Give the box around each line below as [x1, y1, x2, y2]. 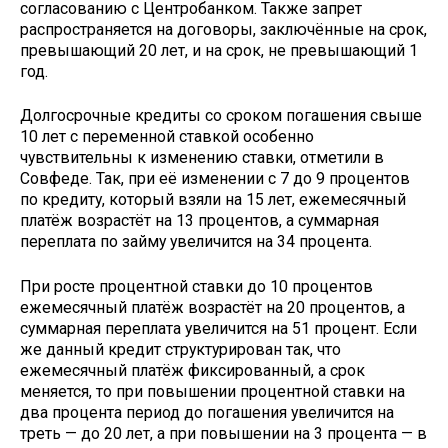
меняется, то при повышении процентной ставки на [20, 382, 405, 402]
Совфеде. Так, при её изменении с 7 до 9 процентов [20, 169, 410, 189]
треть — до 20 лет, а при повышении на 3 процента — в [20, 424, 427, 444]
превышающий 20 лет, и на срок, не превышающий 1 [20, 40, 418, 60]
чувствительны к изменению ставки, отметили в [20, 148, 384, 168]
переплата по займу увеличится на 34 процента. [20, 232, 372, 252]
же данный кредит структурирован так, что [20, 340, 341, 360]
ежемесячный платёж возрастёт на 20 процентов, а [20, 298, 405, 318]
